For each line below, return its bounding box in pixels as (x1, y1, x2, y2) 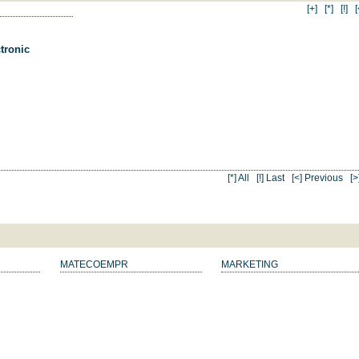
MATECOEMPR (59, 258, 128, 270)
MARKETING (221, 258, 279, 270)
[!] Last (256, 171, 285, 184)
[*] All (228, 171, 250, 184)
